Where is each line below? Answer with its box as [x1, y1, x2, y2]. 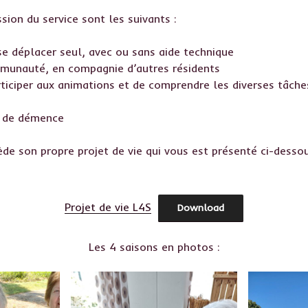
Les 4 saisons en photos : [88, 240, 220, 254]
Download [177, 201, 225, 214]
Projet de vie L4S [64, 200, 151, 214]
